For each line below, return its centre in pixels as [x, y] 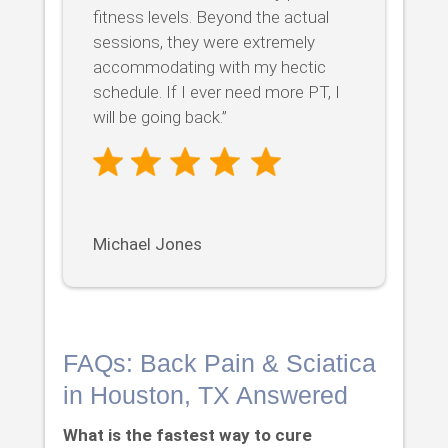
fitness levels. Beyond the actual [210, 17]
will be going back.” [159, 117]
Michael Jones [147, 244]
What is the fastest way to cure [187, 435]
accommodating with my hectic [209, 67]
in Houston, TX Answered [205, 395]
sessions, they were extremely [203, 42]
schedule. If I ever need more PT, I [216, 92]
